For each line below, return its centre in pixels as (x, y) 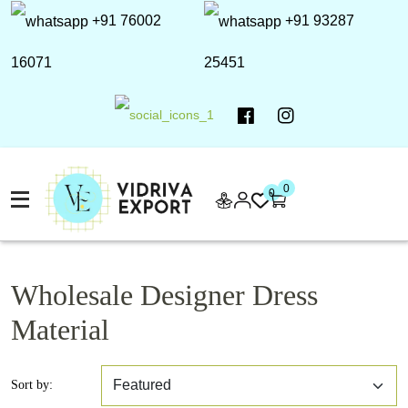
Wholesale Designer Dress (164, 295)
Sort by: (32, 385)
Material (60, 329)
